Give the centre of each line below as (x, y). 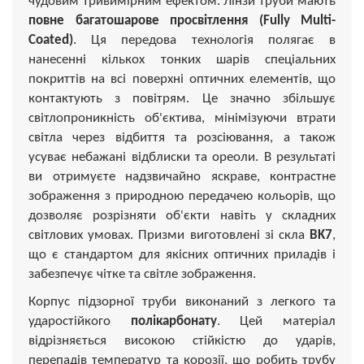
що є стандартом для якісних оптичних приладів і (182, 254)
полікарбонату (173, 321)
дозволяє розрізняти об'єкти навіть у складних (182, 215)
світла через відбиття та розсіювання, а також (182, 137)
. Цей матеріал (276, 321)
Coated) (51, 40)
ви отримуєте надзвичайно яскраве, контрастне (182, 176)
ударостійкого (80, 321)
